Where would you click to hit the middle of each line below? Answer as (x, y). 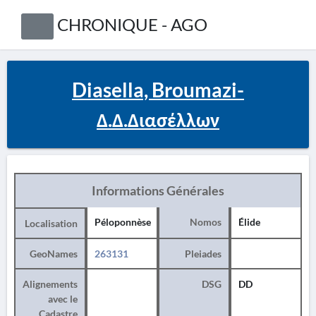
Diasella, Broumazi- (158, 90)
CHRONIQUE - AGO (132, 24)
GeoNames (54, 254)
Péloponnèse (123, 222)
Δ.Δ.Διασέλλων (158, 119)
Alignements (50, 284)
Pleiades (203, 254)
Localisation (51, 223)
